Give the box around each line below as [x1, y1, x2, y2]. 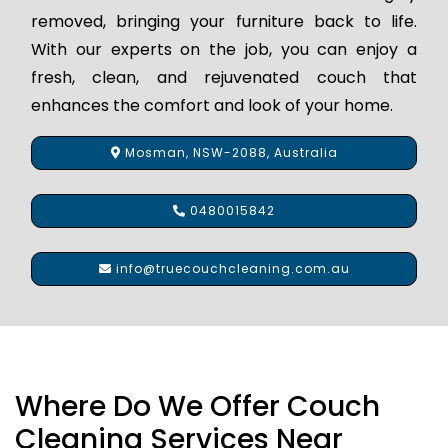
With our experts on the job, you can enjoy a [31, 37, 417, 61]
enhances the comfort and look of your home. [31, 93, 393, 117]
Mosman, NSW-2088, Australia [120, 143, 338, 161]
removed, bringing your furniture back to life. [31, 9, 417, 33]
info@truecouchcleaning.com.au [111, 259, 350, 277]
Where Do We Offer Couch [15, 386, 380, 426]
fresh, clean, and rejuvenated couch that [31, 65, 417, 89]
